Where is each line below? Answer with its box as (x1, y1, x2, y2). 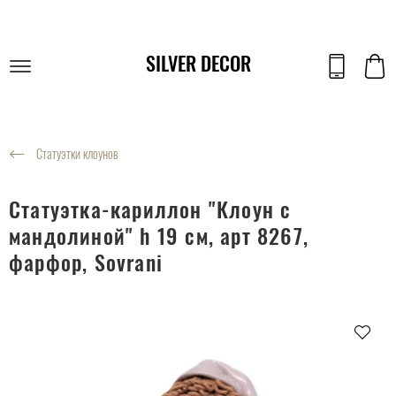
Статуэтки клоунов (36, 144, 118, 164)
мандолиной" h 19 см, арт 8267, (9, 219, 308, 252)
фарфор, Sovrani (9, 246, 163, 278)
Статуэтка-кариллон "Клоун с (9, 193, 292, 225)
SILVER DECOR (145, 49, 251, 77)
